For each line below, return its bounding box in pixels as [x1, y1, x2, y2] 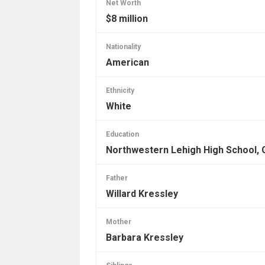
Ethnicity [105, 86, 134, 95]
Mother [105, 217, 131, 226]
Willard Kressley [105, 188, 178, 199]
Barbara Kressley [105, 231, 183, 243]
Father [105, 173, 128, 182]
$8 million [105, 12, 148, 24]
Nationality [105, 42, 141, 51]
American [105, 56, 149, 68]
